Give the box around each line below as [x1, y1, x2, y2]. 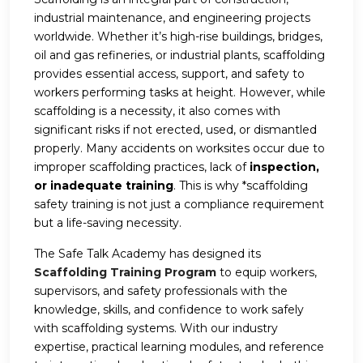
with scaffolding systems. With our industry [34, 321, 278, 336]
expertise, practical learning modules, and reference [34, 340, 324, 355]
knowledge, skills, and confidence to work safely [34, 302, 304, 318]
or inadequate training [34, 178, 173, 194]
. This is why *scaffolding [173, 178, 308, 194]
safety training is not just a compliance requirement [34, 197, 324, 212]
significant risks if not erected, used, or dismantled [34, 122, 317, 138]
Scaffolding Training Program [34, 265, 216, 280]
